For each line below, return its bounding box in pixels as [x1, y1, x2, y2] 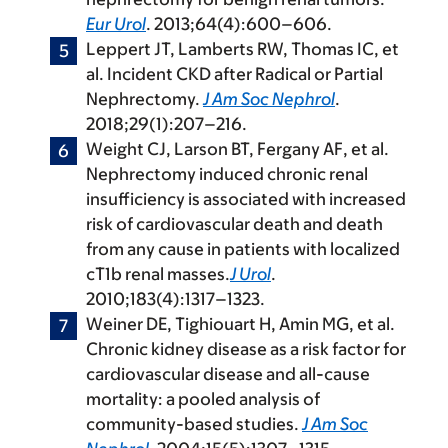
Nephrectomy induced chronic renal [86, 164, 368, 185]
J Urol [230, 264, 271, 285]
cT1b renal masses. [86, 264, 230, 285]
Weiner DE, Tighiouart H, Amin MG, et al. [86, 314, 395, 335]
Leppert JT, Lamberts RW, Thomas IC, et [86, 39, 399, 60]
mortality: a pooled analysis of [86, 389, 320, 410]
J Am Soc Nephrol [203, 89, 335, 110]
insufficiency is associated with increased [86, 189, 406, 210]
